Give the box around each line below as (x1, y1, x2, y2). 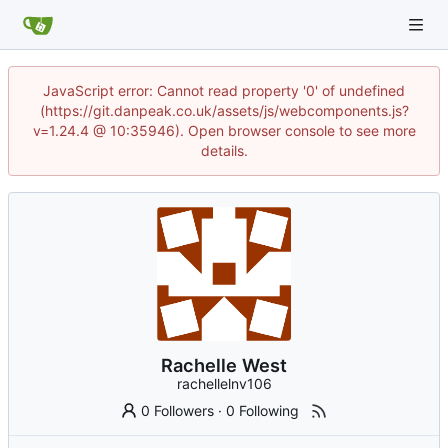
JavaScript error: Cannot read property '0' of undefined (43, 82, 405, 99)
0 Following (226, 402, 300, 420)
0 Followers (141, 402, 215, 420)
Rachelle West (161, 354, 287, 377)
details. (200, 142, 248, 159)
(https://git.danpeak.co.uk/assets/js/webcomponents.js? (39, 102, 409, 119)
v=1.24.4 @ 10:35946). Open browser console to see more (32, 122, 416, 139)
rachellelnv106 (176, 375, 272, 393)
